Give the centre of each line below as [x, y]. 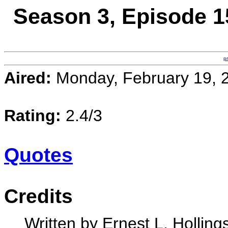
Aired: [28, 78]
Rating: [33, 116]
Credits [38, 196]
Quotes [38, 155]
